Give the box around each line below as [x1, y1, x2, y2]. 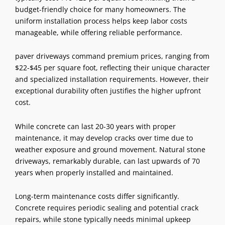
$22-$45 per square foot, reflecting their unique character [15, 63, 210, 73]
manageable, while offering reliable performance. [15, 27, 182, 37]
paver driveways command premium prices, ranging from [15, 51, 209, 61]
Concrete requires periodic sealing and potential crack [15, 203, 198, 213]
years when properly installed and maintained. [15, 167, 173, 177]
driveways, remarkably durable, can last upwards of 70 [15, 156, 200, 166]
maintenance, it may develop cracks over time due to [15, 133, 193, 143]
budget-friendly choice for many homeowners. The [15, 4, 186, 14]
